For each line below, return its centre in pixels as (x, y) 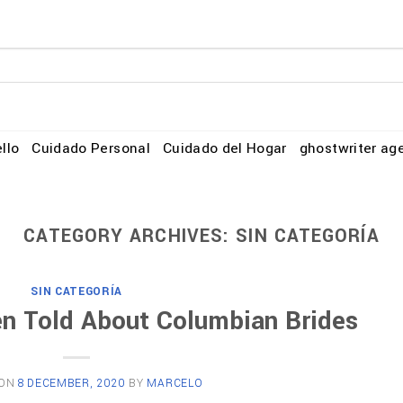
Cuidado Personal (91, 148)
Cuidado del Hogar (224, 148)
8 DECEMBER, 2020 (72, 384)
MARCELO (175, 384)
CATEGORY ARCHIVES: (130, 236)
